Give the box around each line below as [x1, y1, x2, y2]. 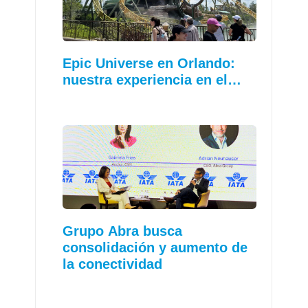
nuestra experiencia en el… [63, 71, 242, 87]
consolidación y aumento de [63, 240, 248, 256]
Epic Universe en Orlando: [63, 55, 236, 71]
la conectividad [63, 256, 163, 272]
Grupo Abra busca [63, 223, 183, 239]
